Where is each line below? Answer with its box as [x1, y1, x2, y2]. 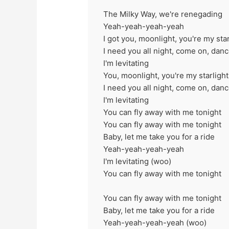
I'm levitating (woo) [103, 156, 172, 166]
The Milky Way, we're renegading [103, 9, 223, 19]
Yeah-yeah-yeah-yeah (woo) [103, 217, 207, 227]
